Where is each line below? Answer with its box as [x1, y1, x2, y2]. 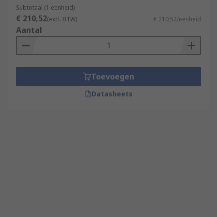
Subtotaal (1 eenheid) [16, 3, 75, 12]
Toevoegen [91, 71, 134, 82]
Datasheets [91, 89, 133, 98]
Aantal [16, 25, 42, 35]
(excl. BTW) [47, 15, 77, 23]
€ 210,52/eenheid [154, 15, 201, 23]
